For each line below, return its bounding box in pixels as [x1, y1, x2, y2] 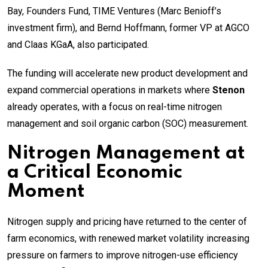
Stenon [212, 84, 245, 96]
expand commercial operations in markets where [7, 84, 212, 96]
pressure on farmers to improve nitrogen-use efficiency [7, 249, 238, 261]
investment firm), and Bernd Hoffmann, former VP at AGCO [7, 22, 249, 33]
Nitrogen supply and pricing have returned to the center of [7, 215, 247, 227]
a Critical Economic [7, 163, 182, 182]
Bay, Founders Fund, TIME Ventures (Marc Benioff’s [7, 5, 221, 17]
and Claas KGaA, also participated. [7, 38, 149, 50]
